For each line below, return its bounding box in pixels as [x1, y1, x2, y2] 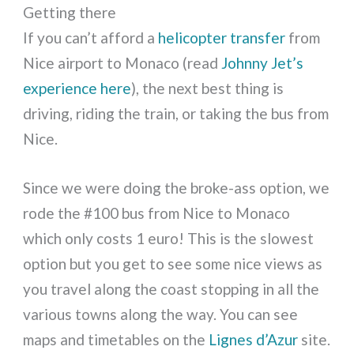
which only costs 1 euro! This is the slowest [23, 229, 314, 248]
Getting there [23, 3, 117, 22]
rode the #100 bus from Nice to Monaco [23, 204, 291, 223]
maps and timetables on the [23, 330, 209, 349]
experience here [23, 79, 132, 98]
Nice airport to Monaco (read [23, 54, 222, 73]
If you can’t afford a [23, 28, 159, 47]
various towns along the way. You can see [23, 305, 299, 324]
